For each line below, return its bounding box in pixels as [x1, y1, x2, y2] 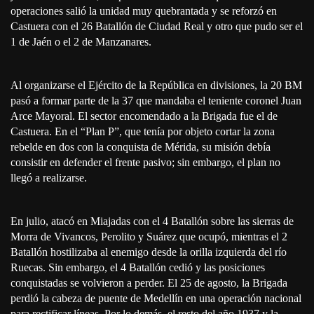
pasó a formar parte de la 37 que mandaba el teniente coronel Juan [11, 95, 301, 107]
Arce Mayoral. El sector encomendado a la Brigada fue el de [11, 110, 278, 123]
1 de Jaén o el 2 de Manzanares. [11, 36, 151, 48]
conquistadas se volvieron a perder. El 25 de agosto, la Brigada [11, 277, 287, 289]
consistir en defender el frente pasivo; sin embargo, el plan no [11, 156, 280, 169]
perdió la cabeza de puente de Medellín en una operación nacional [11, 292, 301, 305]
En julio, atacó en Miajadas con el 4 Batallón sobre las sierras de [11, 215, 294, 228]
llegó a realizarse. [11, 172, 87, 184]
